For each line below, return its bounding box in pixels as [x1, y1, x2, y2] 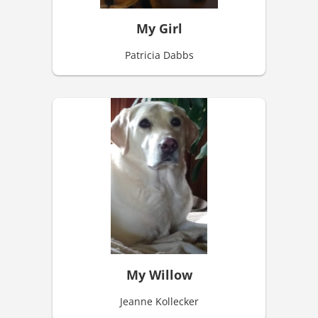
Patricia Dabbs [124, 48, 194, 62]
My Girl [136, 20, 182, 38]
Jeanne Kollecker [119, 294, 199, 308]
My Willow [126, 265, 192, 283]
